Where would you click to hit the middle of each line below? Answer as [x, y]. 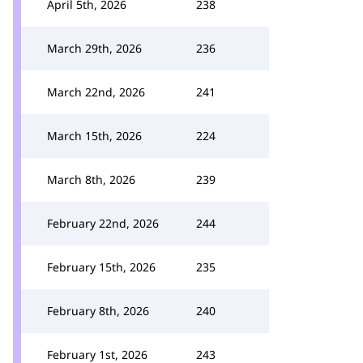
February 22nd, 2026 [103, 223]
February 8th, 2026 [98, 311]
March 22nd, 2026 [96, 92]
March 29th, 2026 [94, 48]
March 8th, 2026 [91, 179]
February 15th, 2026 [101, 267]
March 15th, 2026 [94, 136]
